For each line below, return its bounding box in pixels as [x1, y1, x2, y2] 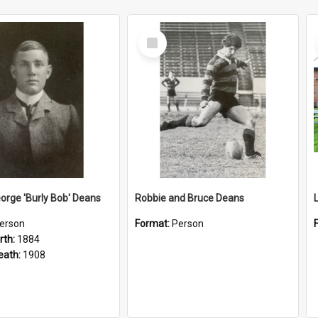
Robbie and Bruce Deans [135, 192, 244, 204]
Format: [135, 218, 172, 229]
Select [141, 28, 172, 41]
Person [172, 218, 204, 229]
